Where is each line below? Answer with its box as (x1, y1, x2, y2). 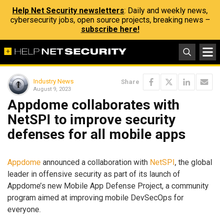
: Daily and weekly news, (124, 6, 208, 15)
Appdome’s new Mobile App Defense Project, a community (7, 181, 209, 191)
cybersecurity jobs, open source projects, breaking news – (10, 15, 210, 25)
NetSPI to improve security (7, 111, 175, 128)
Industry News (33, 77, 74, 85)
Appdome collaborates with (7, 97, 179, 113)
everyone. (7, 204, 41, 214)
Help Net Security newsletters (12, 6, 124, 15)
